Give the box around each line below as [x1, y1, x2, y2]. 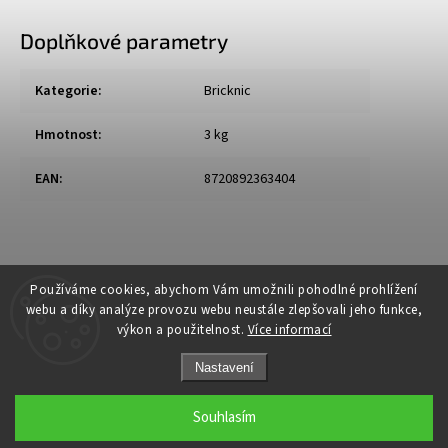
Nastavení [194, 360, 254, 375]
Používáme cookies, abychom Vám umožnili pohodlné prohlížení [30, 281, 418, 299]
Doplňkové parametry [20, 28, 228, 54]
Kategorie [35, 81, 98, 102]
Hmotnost [35, 125, 98, 146]
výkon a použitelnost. [116, 321, 248, 339]
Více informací [247, 321, 332, 339]
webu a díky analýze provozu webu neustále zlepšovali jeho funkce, [25, 301, 423, 319]
